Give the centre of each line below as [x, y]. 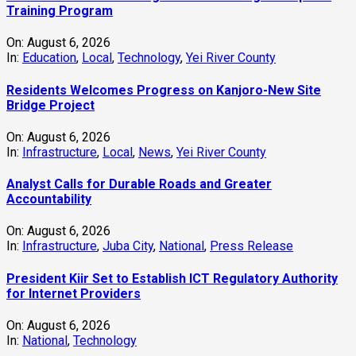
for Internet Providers [74, 293]
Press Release [252, 246]
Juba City [128, 246]
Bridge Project [50, 105]
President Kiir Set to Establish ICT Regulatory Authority [172, 278]
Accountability [49, 199]
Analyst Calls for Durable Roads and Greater [139, 184]
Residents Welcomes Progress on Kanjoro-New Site [164, 90]
